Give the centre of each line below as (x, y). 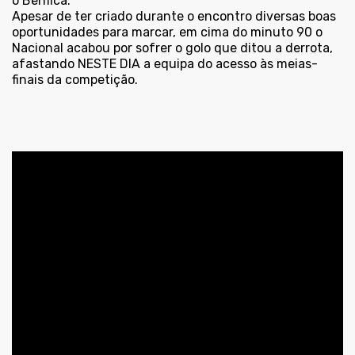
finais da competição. (75, 80)
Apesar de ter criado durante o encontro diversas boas (174, 16)
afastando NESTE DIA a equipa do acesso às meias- (165, 64)
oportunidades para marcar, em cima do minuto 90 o (167, 32)
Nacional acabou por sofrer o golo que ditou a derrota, (172, 48)
